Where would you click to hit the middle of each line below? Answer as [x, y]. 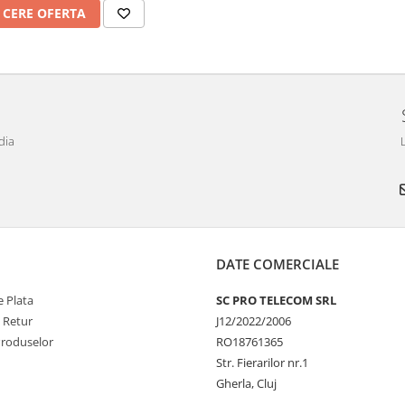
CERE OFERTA [45, 13]
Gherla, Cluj [246, 383]
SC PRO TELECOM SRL [276, 300]
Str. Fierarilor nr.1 [262, 362]
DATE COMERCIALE [278, 264]
